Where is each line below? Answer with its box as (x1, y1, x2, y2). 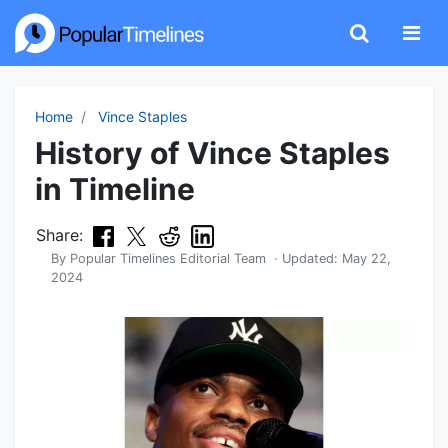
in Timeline (35, 171, 195, 207)
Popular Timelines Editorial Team (70, 251, 266, 267)
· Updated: (266, 251, 342, 267)
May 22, (342, 251, 391, 267)
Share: (36, 225, 83, 245)
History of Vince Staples (35, 135, 390, 171)
